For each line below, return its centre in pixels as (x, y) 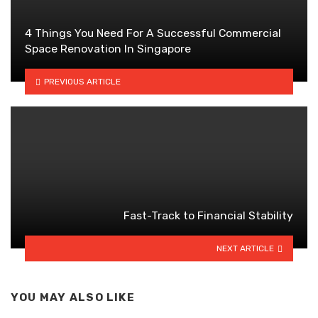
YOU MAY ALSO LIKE (73, 298)
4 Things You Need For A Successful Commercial (153, 33)
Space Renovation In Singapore (108, 49)
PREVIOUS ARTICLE (82, 81)
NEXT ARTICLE (246, 248)
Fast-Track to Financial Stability (208, 216)
